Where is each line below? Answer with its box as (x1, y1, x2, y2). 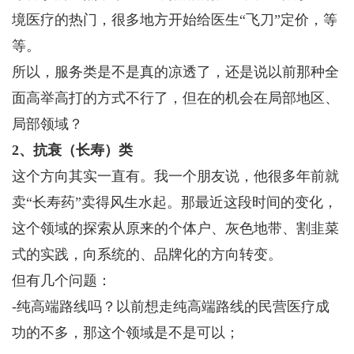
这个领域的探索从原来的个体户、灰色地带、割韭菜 (12, 220, 339, 236)
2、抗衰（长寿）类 (12, 142, 133, 158)
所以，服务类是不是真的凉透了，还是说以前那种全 (12, 64, 339, 80)
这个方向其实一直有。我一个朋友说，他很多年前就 (12, 168, 339, 184)
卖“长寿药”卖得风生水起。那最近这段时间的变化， (12, 194, 337, 210)
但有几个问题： (12, 273, 111, 288)
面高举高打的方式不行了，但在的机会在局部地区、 (12, 90, 339, 106)
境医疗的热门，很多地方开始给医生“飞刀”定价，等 (12, 12, 337, 28)
